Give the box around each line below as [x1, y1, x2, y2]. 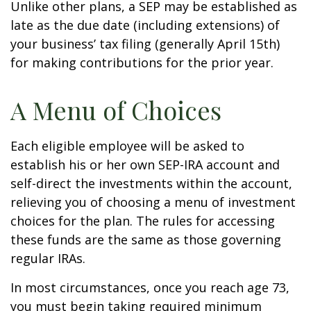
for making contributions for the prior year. [10, 54, 274, 71]
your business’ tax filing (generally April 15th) [10, 35, 280, 52]
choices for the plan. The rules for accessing [10, 212, 275, 229]
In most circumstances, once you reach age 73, [10, 279, 289, 296]
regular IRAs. [10, 250, 85, 267]
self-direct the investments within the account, [10, 175, 292, 192]
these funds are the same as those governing [10, 231, 281, 248]
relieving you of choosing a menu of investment [10, 194, 296, 210]
